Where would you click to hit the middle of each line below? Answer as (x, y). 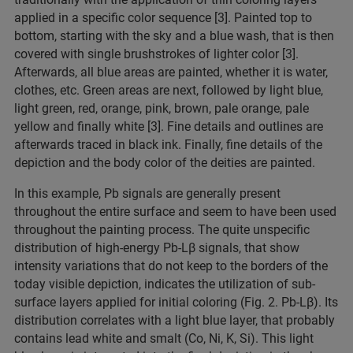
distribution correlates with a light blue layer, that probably (175, 321)
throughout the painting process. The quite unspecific (162, 230)
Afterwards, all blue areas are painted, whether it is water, (171, 72)
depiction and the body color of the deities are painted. (165, 163)
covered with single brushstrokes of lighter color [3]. (156, 54)
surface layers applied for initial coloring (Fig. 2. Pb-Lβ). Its (176, 303)
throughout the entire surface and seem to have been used (175, 212)
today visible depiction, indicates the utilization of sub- (165, 284)
